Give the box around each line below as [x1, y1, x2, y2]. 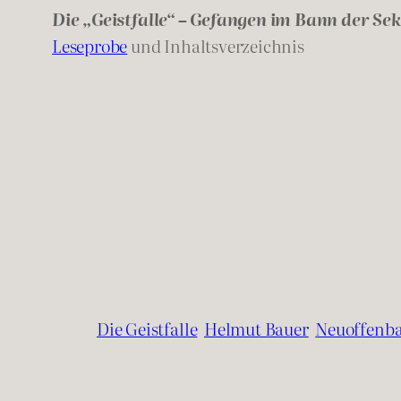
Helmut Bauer [203, 315, 309, 342]
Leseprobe [52, 32, 128, 59]
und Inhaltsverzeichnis [127, 32, 304, 59]
